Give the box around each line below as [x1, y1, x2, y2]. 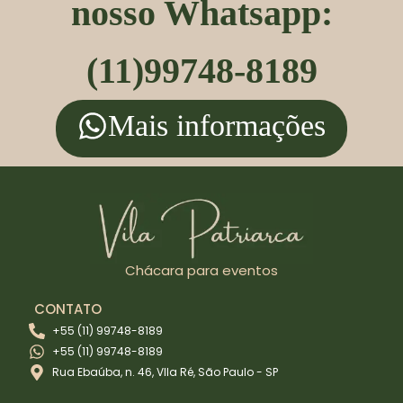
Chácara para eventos [125, 260, 278, 280]
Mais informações [108, 108, 326, 142]
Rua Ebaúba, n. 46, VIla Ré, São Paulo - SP [51, 363, 278, 380]
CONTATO [34, 299, 102, 318]
